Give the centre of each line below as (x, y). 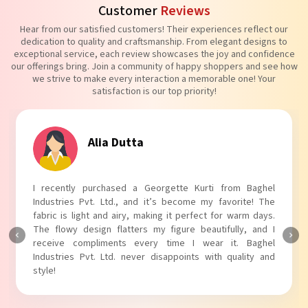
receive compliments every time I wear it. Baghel (154, 243)
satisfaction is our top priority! (154, 91)
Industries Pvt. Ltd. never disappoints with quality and (154, 257)
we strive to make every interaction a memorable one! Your (154, 79)
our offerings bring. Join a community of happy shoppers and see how (154, 67)
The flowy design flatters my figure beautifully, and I (154, 230)
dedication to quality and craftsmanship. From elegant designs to (154, 42)
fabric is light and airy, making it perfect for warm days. (154, 216)
